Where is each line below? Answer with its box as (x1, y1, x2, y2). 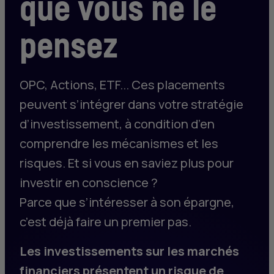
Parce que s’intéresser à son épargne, (20, 193, 234, 210)
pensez (20, 29, 118, 64)
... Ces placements (120, 76, 225, 93)
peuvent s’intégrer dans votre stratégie (20, 95, 243, 113)
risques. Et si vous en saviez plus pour (20, 154, 234, 171)
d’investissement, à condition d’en (20, 115, 215, 132)
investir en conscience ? (20, 174, 158, 191)
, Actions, (45, 76, 100, 93)
